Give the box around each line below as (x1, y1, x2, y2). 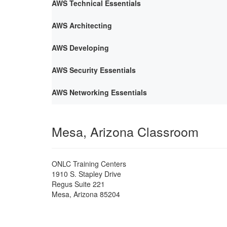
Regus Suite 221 (52, 178, 105, 189)
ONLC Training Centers (52, 158, 126, 169)
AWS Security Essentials (52, 64, 136, 75)
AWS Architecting (52, 20, 112, 30)
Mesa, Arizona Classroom (52, 122, 199, 140)
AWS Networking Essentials (52, 87, 147, 97)
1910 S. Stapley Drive (52, 168, 121, 179)
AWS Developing (52, 42, 109, 53)
